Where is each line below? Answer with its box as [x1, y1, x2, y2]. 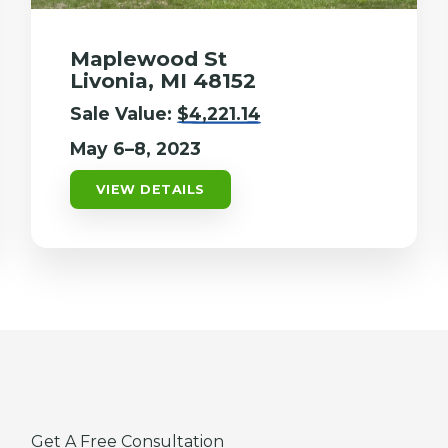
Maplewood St [69, 45, 227, 71]
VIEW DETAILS [95, 181, 205, 197]
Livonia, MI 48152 [69, 67, 256, 93]
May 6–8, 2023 [69, 137, 201, 159]
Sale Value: [69, 102, 177, 124]
